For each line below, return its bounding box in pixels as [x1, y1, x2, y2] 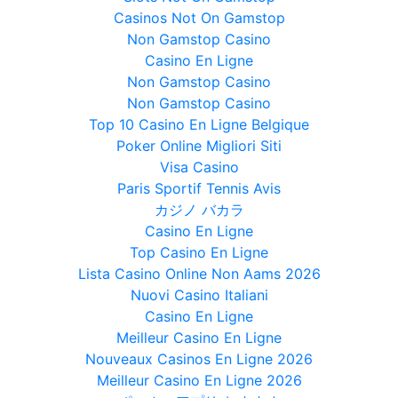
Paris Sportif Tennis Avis [117, 179, 281, 198]
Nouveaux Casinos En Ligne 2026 [85, 350, 313, 369]
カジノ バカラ [154, 201, 244, 219]
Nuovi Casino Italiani [130, 286, 268, 305]
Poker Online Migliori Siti [116, 137, 282, 155]
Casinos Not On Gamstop [113, 9, 285, 28]
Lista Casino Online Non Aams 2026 [77, 265, 321, 283]
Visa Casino [159, 158, 239, 177]
